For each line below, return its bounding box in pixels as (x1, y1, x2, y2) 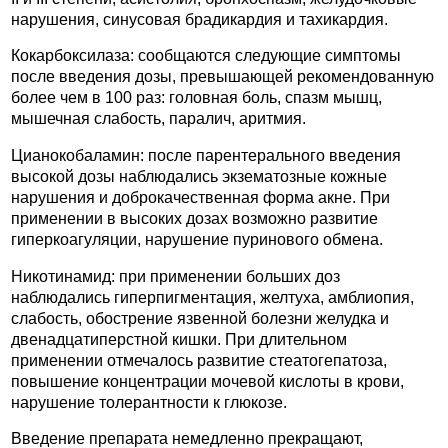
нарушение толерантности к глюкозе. (11, 393, 287, 411)
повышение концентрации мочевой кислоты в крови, (11, 372, 404, 390)
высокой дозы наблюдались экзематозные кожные (11, 168, 387, 186)
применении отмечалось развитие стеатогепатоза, (11, 351, 387, 369)
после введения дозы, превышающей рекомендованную (11, 68, 434, 86)
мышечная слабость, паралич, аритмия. (11, 110, 306, 128)
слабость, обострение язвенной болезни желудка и (11, 309, 389, 327)
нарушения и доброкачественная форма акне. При (11, 189, 390, 207)
